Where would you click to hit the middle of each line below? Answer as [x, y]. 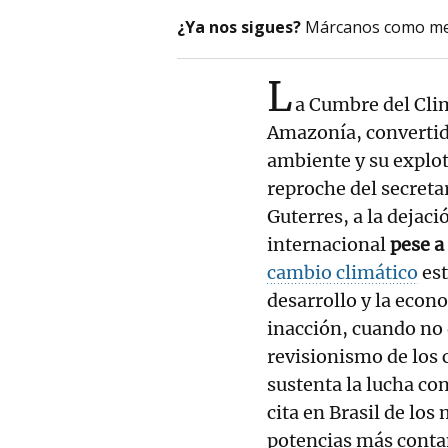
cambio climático [342, 272]
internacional [328, 244]
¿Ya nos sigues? [239, 26]
